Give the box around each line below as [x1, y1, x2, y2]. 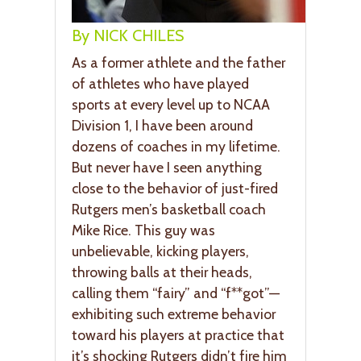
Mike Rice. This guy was [72, 222, 215, 239]
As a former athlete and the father [72, 54, 285, 72]
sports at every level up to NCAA [72, 96, 270, 114]
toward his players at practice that [72, 326, 284, 344]
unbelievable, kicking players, [72, 243, 249, 260]
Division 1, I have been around [72, 117, 253, 135]
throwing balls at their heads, [72, 263, 252, 281]
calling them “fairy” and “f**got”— [72, 284, 280, 302]
